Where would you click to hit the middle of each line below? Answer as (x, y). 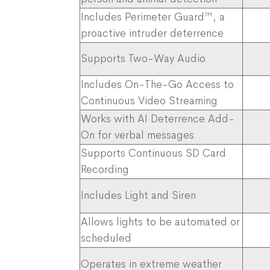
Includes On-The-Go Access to (157, 84)
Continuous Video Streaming (149, 100)
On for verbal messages (137, 135)
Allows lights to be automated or (160, 221)
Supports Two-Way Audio (143, 58)
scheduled (106, 238)
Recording (105, 169)
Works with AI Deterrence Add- (158, 118)
